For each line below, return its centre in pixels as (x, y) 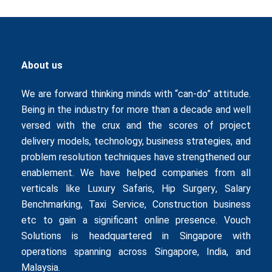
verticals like (54, 189)
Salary (238, 189)
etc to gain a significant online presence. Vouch (136, 220)
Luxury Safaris (120, 189)
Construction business (202, 205)
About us (42, 66)
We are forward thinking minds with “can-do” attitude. (136, 94)
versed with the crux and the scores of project (136, 126)
